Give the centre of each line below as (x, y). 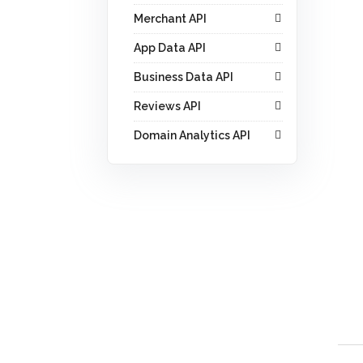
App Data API (170, 48)
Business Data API (184, 77)
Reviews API (167, 106)
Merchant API (170, 19)
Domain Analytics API (192, 135)
